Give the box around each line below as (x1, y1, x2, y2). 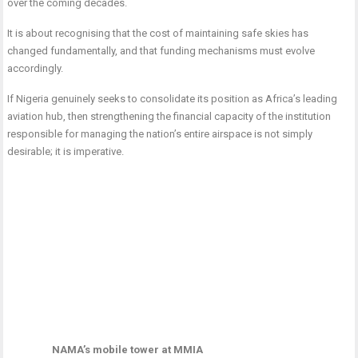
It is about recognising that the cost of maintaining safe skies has (7, 27, 309, 39)
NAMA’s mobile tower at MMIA (51, 344, 203, 356)
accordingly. (7, 62, 64, 74)
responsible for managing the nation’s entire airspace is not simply (7, 128, 313, 140)
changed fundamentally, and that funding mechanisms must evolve (7, 45, 316, 57)
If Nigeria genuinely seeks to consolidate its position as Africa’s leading (7, 93, 338, 105)
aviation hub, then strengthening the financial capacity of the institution (7, 110, 332, 122)
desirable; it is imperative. (7, 145, 125, 157)
